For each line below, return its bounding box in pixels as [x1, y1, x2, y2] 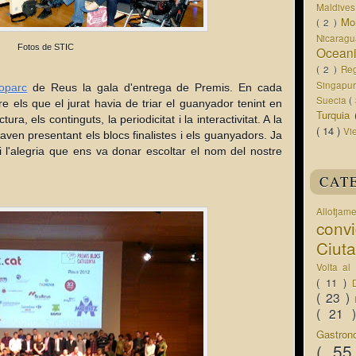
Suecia [316, 94, 350, 106]
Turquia [316, 107, 354, 122]
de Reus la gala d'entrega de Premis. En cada [27, 81, 283, 94]
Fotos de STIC [17, 42, 74, 52]
